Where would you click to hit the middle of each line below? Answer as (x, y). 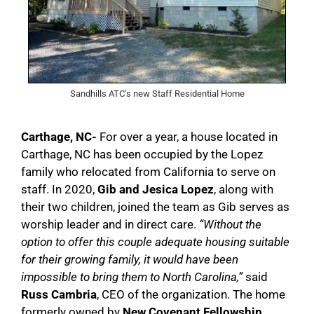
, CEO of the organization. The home (191, 294)
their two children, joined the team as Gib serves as (155, 206)
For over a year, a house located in (189, 136)
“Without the (230, 224)
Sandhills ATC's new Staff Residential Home (157, 93)
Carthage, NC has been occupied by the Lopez (142, 154)
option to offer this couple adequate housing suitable (155, 241)
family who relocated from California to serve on (148, 171)
